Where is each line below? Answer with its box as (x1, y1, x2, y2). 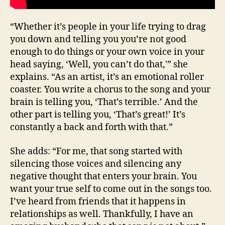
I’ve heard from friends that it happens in (10, 195, 186, 207)
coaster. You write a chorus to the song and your (10, 84, 210, 96)
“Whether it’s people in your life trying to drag (10, 21, 206, 33)
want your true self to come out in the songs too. (10, 183, 212, 195)
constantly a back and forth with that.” (10, 122, 173, 134)
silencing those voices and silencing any (10, 158, 181, 170)
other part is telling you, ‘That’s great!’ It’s (10, 109, 185, 121)
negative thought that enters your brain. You (10, 170, 197, 182)
